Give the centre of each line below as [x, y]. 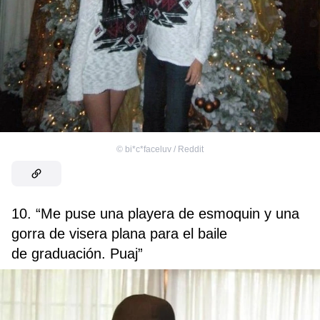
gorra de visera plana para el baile [119, 233]
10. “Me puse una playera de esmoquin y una [155, 213]
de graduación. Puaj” [77, 253]
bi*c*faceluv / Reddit [164, 149]
